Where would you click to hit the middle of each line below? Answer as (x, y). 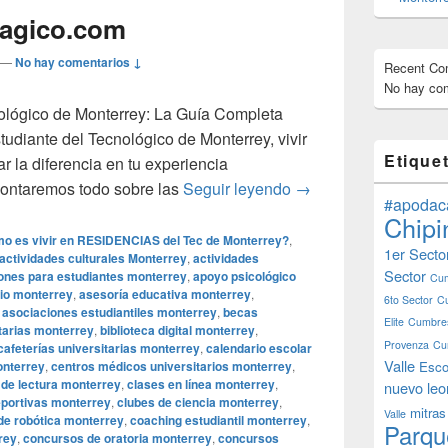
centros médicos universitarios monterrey (171, 366)
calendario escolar (259, 348)
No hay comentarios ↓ (78, 62)
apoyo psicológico (244, 276)
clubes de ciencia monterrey (198, 402)
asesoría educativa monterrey (165, 294)
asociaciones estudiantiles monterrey (109, 312)
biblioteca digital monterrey (177, 330)
